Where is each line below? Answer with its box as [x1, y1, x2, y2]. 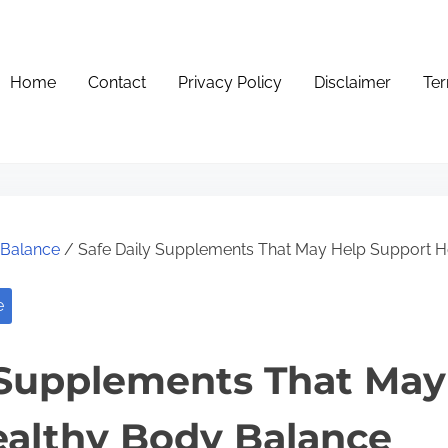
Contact [88, 73, 147, 92]
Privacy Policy [178, 73, 283, 92]
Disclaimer [314, 73, 392, 92]
